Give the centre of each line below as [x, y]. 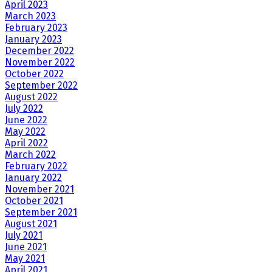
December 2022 [39, 51]
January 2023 [33, 39]
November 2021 [39, 189]
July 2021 [24, 236]
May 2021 [25, 259]
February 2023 [36, 28]
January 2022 [33, 178]
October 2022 [34, 74]
